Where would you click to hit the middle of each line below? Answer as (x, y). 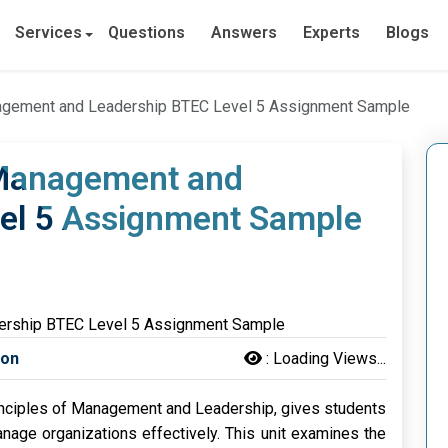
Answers (244, 32)
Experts (332, 32)
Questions (147, 32)
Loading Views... (329, 359)
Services (49, 32)
